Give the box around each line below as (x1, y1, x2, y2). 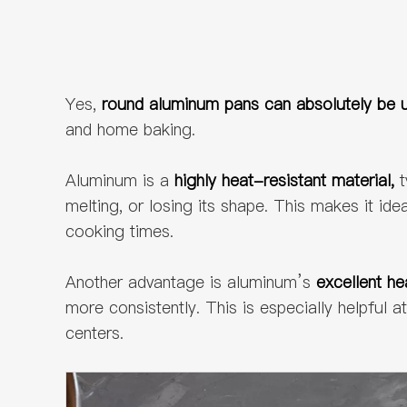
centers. (65, 322, 124, 344)
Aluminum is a (65, 169, 174, 192)
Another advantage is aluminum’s (65, 271, 316, 293)
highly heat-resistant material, (174, 169, 394, 192)
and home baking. (65, 118, 195, 141)
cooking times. (65, 220, 174, 243)
